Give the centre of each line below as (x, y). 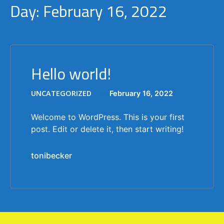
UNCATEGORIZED (61, 93)
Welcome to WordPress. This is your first (108, 117)
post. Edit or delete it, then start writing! (107, 129)
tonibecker (51, 155)
